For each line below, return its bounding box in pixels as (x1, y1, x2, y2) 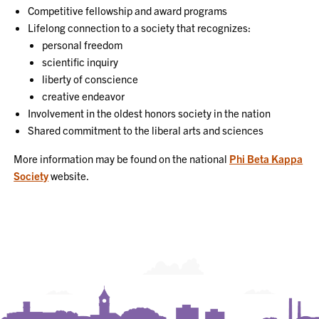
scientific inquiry (42, 55, 119, 68)
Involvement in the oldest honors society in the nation (28, 106, 271, 120)
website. (48, 169, 90, 182)
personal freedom (42, 38, 123, 51)
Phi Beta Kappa (229, 152, 303, 165)
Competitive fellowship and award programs (28, 4, 228, 17)
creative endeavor (42, 89, 125, 103)
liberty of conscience (42, 72, 139, 85)
